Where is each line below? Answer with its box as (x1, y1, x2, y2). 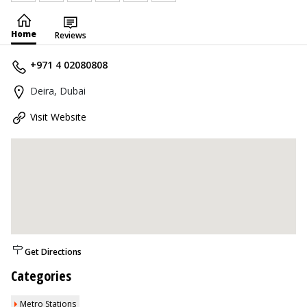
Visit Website (30, 110, 86, 123)
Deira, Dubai (30, 84, 86, 97)
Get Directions (25, 246, 82, 258)
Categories (11, 267, 71, 285)
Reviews (55, 29, 86, 41)
